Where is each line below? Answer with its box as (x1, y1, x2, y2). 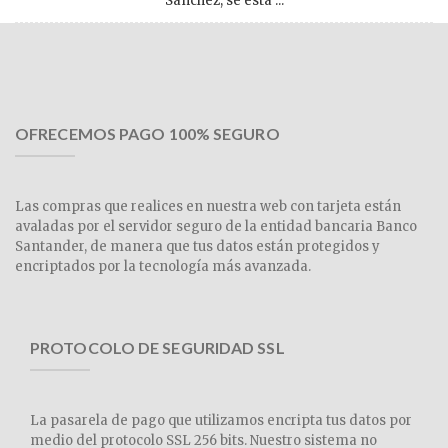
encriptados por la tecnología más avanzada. (15, 258, 311, 275)
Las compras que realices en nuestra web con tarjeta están (15, 198, 401, 215)
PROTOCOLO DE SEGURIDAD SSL (30, 338, 285, 357)
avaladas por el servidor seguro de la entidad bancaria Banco (15, 218, 417, 235)
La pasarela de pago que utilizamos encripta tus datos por (30, 412, 412, 429)
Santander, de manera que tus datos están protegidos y (15, 238, 380, 255)
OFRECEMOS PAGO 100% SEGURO (15, 124, 280, 143)
